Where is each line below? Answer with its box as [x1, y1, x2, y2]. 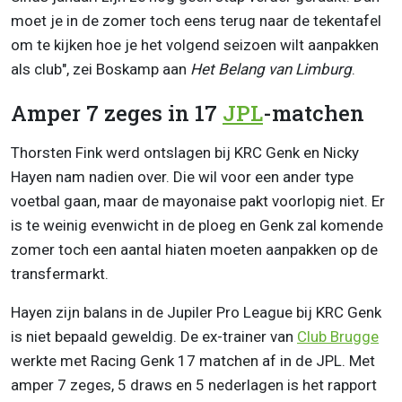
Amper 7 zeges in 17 [11, 99, 223, 128]
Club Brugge [297, 328, 379, 346]
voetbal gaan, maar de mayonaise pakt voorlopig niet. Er [11, 192, 385, 211]
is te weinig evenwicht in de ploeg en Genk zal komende [11, 216, 383, 235]
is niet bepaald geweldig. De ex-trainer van [11, 328, 297, 346]
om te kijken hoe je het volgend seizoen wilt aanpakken [11, 36, 379, 55]
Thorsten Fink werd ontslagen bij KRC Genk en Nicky [11, 144, 359, 162]
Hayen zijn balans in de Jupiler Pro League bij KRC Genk [11, 303, 381, 322]
